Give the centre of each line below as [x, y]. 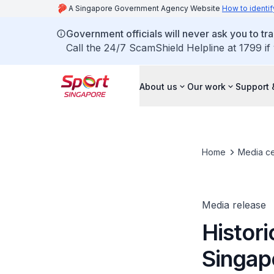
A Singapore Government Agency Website [145, 8]
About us [158, 86]
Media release [234, 205]
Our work [206, 86]
